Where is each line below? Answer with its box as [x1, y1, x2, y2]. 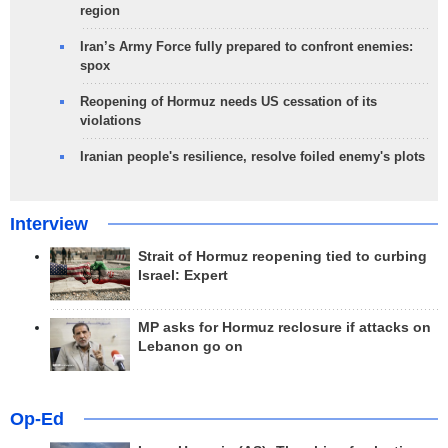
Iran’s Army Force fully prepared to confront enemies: [80, 39, 413, 55]
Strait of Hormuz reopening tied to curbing [138, 249, 427, 265]
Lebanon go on [138, 338, 243, 354]
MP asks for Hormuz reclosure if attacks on [138, 319, 431, 335]
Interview [10, 214, 88, 235]
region [80, 3, 120, 19]
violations [80, 113, 141, 129]
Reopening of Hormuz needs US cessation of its [80, 94, 377, 110]
